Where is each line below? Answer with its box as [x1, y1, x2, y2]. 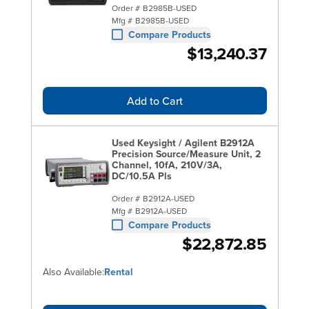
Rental [103, 264, 133, 279]
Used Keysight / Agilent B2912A [111, 135, 255, 150]
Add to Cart [126, 92, 183, 108]
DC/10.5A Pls [111, 168, 172, 183]
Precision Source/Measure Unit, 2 [111, 146, 261, 161]
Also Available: [42, 264, 104, 279]
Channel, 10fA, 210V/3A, [111, 157, 222, 172]
